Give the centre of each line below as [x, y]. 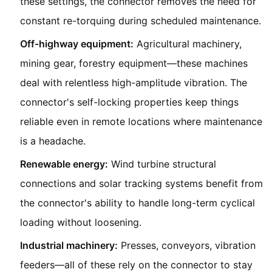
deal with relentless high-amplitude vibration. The [134, 82]
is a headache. [53, 141]
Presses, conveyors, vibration [187, 245]
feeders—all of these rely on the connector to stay [136, 264]
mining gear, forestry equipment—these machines [134, 63]
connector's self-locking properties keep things [129, 102]
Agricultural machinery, [188, 43]
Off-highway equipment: [77, 43]
